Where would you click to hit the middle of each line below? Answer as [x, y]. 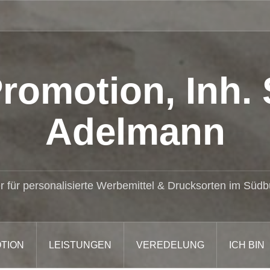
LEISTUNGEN [80, 245]
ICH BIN [246, 245]
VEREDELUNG [170, 245]
